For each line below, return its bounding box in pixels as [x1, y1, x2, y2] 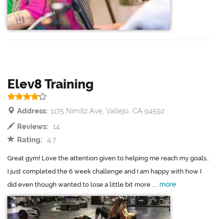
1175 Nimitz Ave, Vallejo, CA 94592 [50, 107, 165, 116]
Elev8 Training [7, 77, 94, 92]
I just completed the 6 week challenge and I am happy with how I [7, 168, 201, 175]
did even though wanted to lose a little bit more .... [7, 181, 159, 189]
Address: [17, 107, 48, 116]
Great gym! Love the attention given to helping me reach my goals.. [7, 154, 209, 162]
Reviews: [17, 122, 48, 131]
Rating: [17, 135, 43, 145]
